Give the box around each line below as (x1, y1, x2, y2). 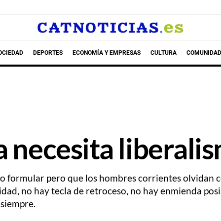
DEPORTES (33, 49, 63, 56)
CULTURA (150, 49, 177, 56)
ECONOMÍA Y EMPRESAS (72, 49, 141, 56)
